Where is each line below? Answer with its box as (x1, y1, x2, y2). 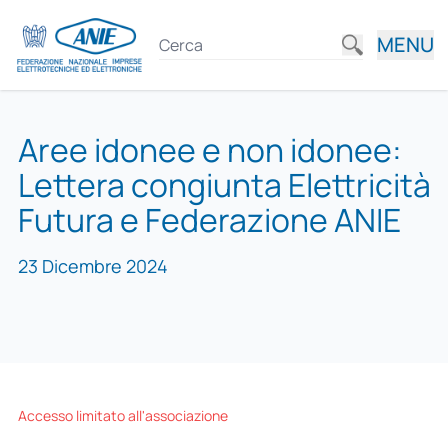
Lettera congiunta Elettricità (17, 163, 431, 207)
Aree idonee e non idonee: (17, 128, 402, 172)
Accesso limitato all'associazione (17, 405, 228, 425)
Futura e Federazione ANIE (17, 198, 401, 242)
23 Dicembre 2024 (17, 254, 168, 279)
